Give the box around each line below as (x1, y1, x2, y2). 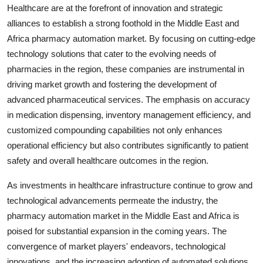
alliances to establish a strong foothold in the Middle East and (7, 18, 239, 28)
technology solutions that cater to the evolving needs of (7, 48, 216, 59)
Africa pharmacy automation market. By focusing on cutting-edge (7, 33, 255, 43)
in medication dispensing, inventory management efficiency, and (7, 109, 251, 120)
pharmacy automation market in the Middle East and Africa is (7, 210, 240, 221)
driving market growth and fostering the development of (7, 79, 217, 89)
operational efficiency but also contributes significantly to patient (7, 140, 248, 150)
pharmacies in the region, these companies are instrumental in (7, 63, 244, 74)
